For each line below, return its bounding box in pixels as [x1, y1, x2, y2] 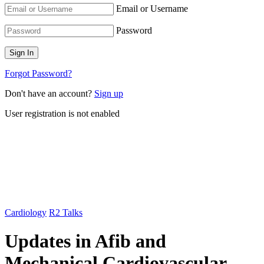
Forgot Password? [5, 68, 72, 78]
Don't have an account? [5, 88, 94, 98]
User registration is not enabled [5, 108, 120, 118]
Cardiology [5, 207, 47, 217]
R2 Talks [49, 207, 82, 217]
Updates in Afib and [5, 230, 166, 252]
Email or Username [116, 3, 188, 14]
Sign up [94, 88, 123, 98]
